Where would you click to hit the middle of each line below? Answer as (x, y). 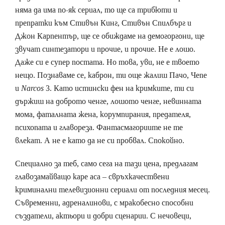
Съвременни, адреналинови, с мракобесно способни (104, 203)
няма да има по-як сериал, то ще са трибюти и (96, 10)
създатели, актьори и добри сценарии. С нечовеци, (103, 216)
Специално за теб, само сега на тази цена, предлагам (106, 163)
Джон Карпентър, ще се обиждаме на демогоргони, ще (110, 36)
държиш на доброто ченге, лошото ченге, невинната (108, 101)
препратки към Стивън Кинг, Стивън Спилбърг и (103, 23)
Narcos (32, 88)
